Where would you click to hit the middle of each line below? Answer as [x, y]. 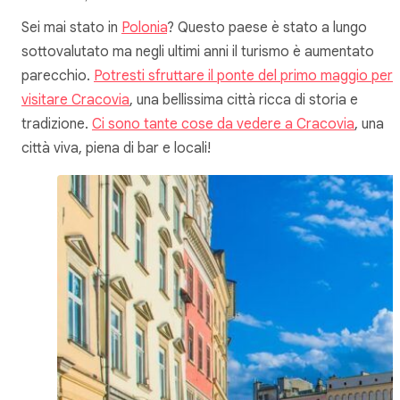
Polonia [144, 27]
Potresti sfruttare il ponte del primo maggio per [243, 75]
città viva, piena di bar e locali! [116, 148]
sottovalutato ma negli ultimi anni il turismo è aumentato [198, 51]
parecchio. [58, 75]
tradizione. [57, 124]
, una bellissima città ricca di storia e [244, 100]
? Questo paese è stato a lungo [267, 27]
